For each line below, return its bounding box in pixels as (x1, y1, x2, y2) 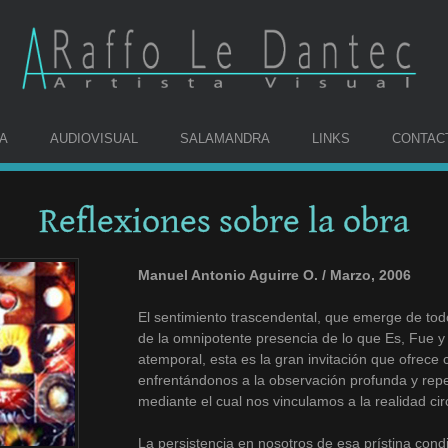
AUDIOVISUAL (49, 132, 138, 146)
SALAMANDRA (179, 132, 270, 146)
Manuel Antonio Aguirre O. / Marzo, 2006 (137, 266, 411, 283)
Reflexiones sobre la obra (38, 201, 410, 243)
